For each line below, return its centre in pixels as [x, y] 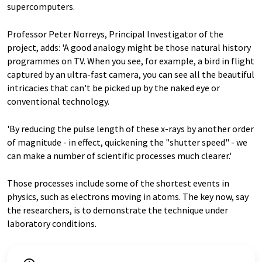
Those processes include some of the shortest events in [118, 183]
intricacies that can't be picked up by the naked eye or [113, 88]
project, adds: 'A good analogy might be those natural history [129, 48]
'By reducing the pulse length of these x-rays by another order [130, 129]
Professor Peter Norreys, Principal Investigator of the [115, 34]
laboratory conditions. [52, 224]
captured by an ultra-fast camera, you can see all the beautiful [131, 75]
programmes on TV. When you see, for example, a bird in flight [131, 61]
